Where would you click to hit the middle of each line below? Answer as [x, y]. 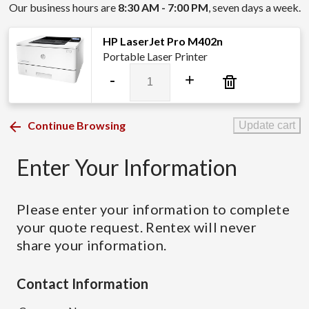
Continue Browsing [77, 125]
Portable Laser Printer [155, 56]
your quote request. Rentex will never [137, 227]
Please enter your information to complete [153, 209]
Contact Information [82, 283]
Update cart [267, 125]
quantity [149, 137]
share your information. [92, 245]
